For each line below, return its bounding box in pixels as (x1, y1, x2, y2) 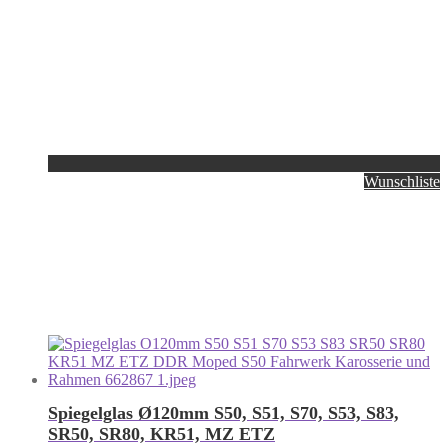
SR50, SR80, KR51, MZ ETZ (48, 424, 275, 445)
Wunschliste (364, 172, 440, 190)
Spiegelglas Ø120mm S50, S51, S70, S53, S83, (48, 403, 399, 424)
